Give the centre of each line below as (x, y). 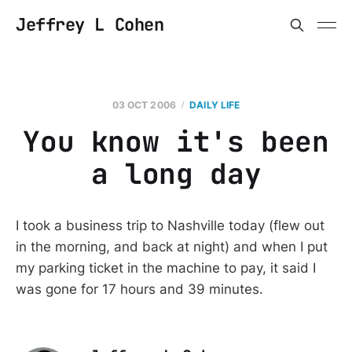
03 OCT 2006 (144, 105)
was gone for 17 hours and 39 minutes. (139, 289)
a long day (176, 174)
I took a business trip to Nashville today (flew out (170, 225)
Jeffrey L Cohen (90, 25)
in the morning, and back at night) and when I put (172, 247)
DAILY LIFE (215, 105)
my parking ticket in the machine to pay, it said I (166, 268)
